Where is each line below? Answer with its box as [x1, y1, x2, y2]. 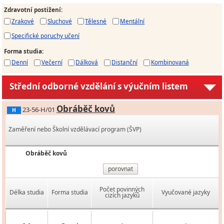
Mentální [120, 17, 145, 25]
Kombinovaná [150, 58, 189, 66]
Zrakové [11, 17, 34, 25]
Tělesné [85, 17, 107, 25]
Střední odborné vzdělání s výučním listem [9, 80, 188, 92]
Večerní [41, 58, 62, 66]
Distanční [111, 58, 138, 66]
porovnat [108, 164, 133, 173]
